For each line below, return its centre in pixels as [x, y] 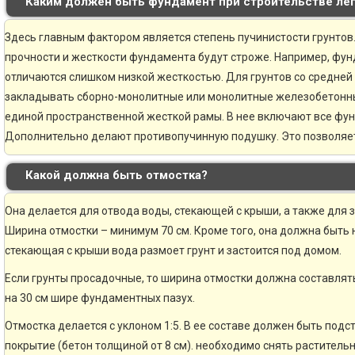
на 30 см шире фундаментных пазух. [100, 298]
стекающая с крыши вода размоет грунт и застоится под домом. [173, 250]
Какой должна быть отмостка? [116, 175]
